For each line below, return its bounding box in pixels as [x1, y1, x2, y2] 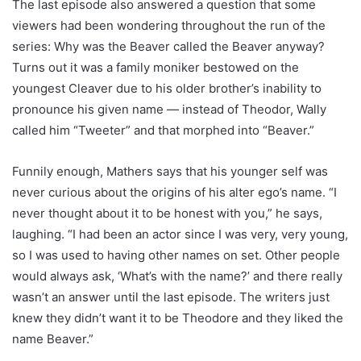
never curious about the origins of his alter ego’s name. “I [12, 185, 337, 201]
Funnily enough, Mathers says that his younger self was [12, 164, 328, 180]
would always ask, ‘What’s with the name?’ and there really [12, 268, 342, 284]
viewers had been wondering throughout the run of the [12, 18, 326, 34]
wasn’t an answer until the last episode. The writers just [12, 289, 330, 305]
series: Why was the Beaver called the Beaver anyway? [12, 39, 325, 55]
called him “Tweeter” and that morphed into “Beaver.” [12, 122, 314, 139]
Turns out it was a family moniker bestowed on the [12, 60, 299, 76]
